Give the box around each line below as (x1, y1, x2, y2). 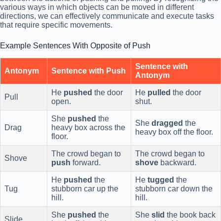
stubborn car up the (51, 184, 118, 193)
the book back (165, 211, 216, 220)
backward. (158, 158, 196, 167)
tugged (147, 176, 174, 184)
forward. (71, 158, 101, 167)
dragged (151, 119, 183, 128)
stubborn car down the (135, 184, 213, 193)
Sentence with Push (51, 67, 126, 75)
